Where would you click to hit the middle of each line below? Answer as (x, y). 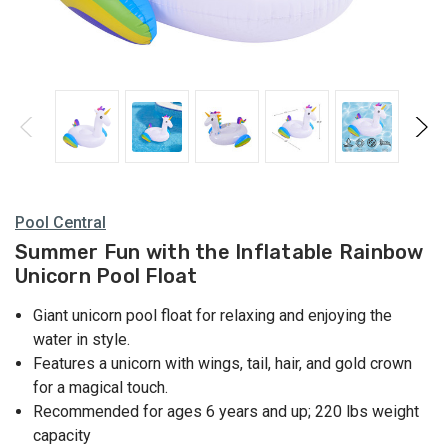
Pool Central (60, 222)
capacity (62, 436)
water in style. (82, 340)
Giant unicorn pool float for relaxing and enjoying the (213, 316)
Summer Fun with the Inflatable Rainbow (219, 252)
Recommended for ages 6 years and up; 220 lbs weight (226, 412)
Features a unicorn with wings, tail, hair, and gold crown (223, 364)
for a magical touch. (101, 388)
